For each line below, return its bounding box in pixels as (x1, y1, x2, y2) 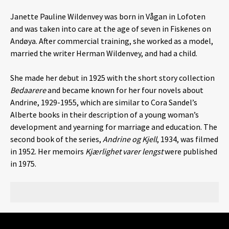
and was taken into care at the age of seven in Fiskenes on (10, 24, 211, 34)
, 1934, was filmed (157, 134, 218, 144)
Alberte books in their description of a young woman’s (10, 109, 199, 120)
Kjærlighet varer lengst (85, 146, 165, 156)
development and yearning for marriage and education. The (10, 122, 217, 132)
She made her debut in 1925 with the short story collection (10, 73, 215, 83)
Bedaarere (10, 85, 46, 95)
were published (165, 146, 217, 156)
